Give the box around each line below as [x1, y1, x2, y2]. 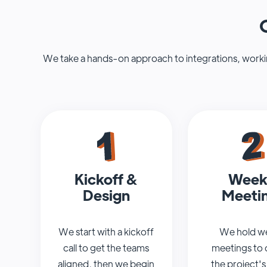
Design [82, 185, 130, 204]
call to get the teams [63, 241, 150, 254]
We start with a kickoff [58, 225, 154, 238]
